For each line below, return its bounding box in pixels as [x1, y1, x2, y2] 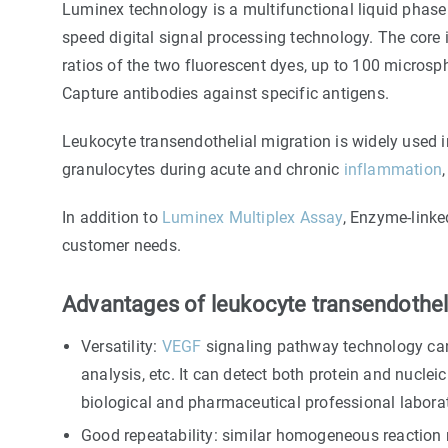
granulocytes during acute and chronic [62, 160, 344, 180]
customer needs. [62, 236, 181, 256]
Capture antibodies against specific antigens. [62, 84, 390, 104]
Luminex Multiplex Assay [162, 208, 343, 228]
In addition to [62, 208, 162, 228]
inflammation [343, 160, 443, 180]
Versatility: [81, 337, 162, 357]
